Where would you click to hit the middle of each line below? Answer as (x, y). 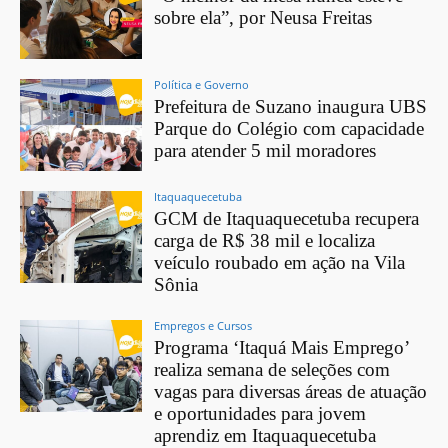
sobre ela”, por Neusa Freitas (263, 17)
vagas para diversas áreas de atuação (291, 392)
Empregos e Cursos (203, 326)
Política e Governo (202, 85)
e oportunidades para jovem (260, 414)
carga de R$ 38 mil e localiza (265, 241)
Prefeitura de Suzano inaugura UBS (291, 107)
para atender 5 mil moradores (265, 151)
